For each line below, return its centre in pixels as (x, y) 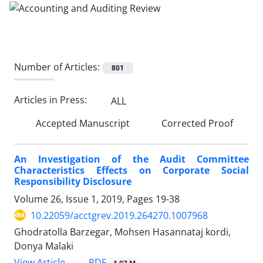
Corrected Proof (196, 123)
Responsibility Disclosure (73, 181)
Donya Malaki (44, 246)
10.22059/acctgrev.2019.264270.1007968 (119, 215)
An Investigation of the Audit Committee (131, 159)
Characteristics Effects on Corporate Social (131, 170)
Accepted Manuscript (82, 123)
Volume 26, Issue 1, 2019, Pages (85, 199)
